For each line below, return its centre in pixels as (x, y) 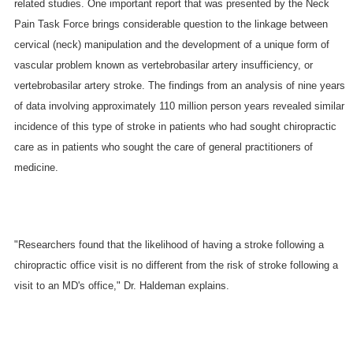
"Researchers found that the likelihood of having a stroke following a (169, 244)
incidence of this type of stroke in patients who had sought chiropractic (175, 126)
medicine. (36, 167)
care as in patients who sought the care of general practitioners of (163, 147)
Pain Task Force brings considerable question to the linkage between (171, 24)
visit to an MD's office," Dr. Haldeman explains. (121, 285)
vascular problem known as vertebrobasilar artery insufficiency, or (163, 65)
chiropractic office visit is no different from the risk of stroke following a (176, 265)
